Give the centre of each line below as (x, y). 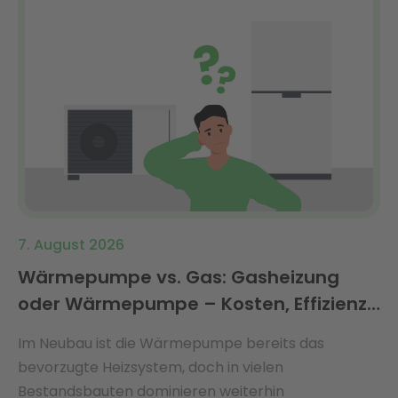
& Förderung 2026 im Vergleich (157, 330)
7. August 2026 (71, 244)
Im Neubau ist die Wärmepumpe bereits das (171, 343)
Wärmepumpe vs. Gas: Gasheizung (179, 277)
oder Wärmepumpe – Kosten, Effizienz (192, 303)
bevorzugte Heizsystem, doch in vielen (151, 367)
